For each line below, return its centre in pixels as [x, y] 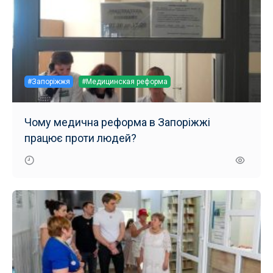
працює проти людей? [80, 138]
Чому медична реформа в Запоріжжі [117, 122]
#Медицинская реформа [125, 81]
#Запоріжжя [49, 81]
